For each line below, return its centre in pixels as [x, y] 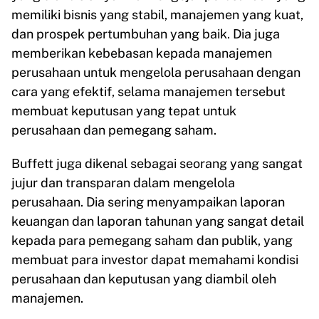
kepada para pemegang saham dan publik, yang [152, 241]
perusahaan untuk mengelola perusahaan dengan [156, 73]
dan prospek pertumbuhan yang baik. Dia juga [146, 34]
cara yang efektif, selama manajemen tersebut [148, 92]
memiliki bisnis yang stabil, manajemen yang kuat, [157, 15]
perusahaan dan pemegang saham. [114, 130]
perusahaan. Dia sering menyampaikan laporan [148, 202]
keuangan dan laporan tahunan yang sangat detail [158, 221]
